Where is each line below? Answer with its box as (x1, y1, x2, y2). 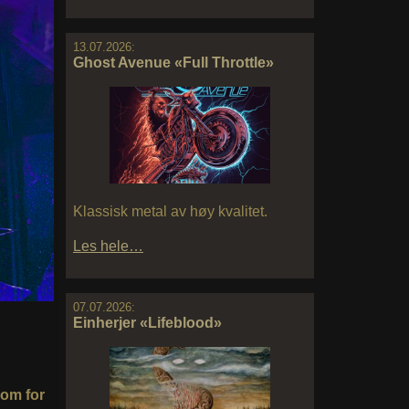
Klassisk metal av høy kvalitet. (73, 203, 267, 219)
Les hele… (73, 237, 143, 254)
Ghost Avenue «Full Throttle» (73, 55, 274, 71)
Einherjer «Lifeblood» (73, 314, 222, 330)
